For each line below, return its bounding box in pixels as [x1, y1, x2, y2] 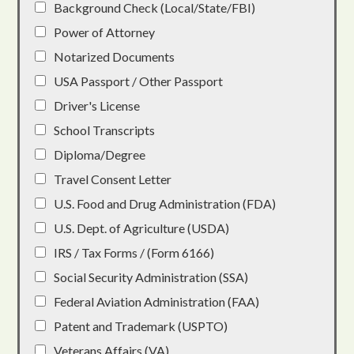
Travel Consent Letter [54, 171, 172, 187]
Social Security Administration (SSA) [54, 269, 249, 285]
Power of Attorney [54, 24, 156, 40]
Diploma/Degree [54, 147, 146, 163]
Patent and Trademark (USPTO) [54, 318, 228, 334]
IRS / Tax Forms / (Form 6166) [54, 245, 215, 261]
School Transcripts [54, 122, 156, 138]
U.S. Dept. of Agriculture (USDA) [54, 220, 230, 236]
